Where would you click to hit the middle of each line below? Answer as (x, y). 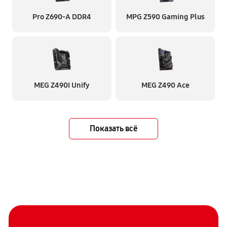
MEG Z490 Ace (165, 85)
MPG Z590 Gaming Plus (165, 17)
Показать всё (113, 128)
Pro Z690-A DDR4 (62, 17)
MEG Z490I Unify (62, 85)
